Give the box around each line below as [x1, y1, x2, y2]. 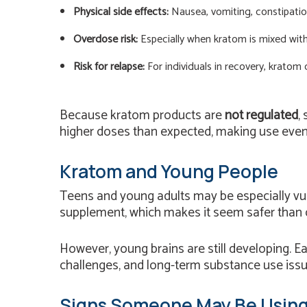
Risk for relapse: [73, 58, 145, 77]
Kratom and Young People [60, 158, 278, 184]
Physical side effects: [73, 3, 169, 22]
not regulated [225, 105, 298, 127]
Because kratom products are [60, 105, 225, 127]
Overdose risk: [73, 30, 138, 49]
